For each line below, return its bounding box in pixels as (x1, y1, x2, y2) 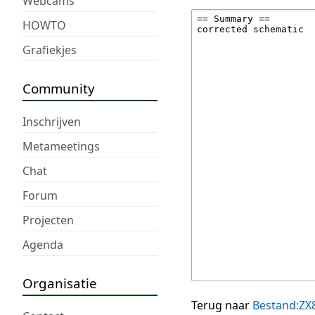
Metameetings (22, 138, 100, 154)
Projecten (22, 212, 74, 228)
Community (22, 79, 95, 97)
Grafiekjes (22, 41, 77, 58)
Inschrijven (22, 113, 81, 129)
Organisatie (22, 274, 97, 292)
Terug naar (191, 297, 252, 314)
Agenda (22, 236, 63, 252)
